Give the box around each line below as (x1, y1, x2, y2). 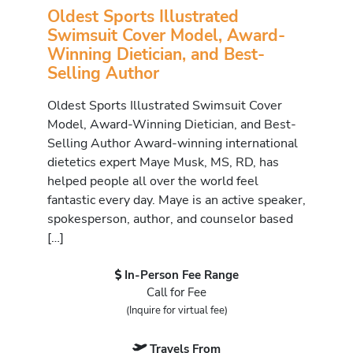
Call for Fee (147, 284, 206, 300)
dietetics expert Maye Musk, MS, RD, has (47, 152, 279, 171)
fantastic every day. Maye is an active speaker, (47, 190, 306, 209)
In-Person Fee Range (124, 266, 239, 283)
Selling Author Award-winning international (47, 133, 298, 152)
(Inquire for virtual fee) (125, 303, 228, 318)
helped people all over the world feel (47, 171, 258, 190)
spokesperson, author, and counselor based (47, 209, 293, 228)
